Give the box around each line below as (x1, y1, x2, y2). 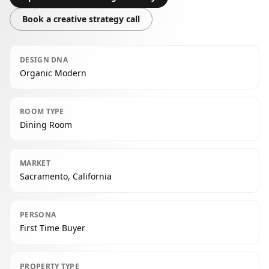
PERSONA (20, 210, 56, 220)
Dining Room (20, 119, 72, 130)
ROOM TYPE (20, 106, 64, 116)
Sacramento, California (20, 171, 112, 182)
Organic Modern (20, 67, 86, 79)
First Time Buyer (20, 222, 85, 234)
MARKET (20, 158, 50, 168)
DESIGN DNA (20, 55, 68, 65)
